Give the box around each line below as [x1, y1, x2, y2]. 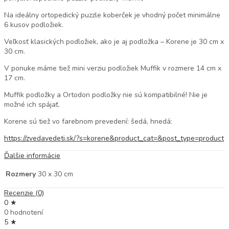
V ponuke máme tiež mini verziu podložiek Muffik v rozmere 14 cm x [4, 63, 221, 73]
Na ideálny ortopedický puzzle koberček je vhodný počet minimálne [4, 10, 220, 20]
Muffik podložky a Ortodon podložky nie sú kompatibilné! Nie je [4, 89, 208, 100]
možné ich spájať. [4, 99, 60, 109]
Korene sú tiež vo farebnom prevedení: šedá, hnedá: [4, 116, 172, 126]
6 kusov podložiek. [4, 19, 63, 30]
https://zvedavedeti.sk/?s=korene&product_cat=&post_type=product [4, 133, 224, 143]
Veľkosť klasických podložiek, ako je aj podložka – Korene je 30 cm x [4, 36, 224, 47]
